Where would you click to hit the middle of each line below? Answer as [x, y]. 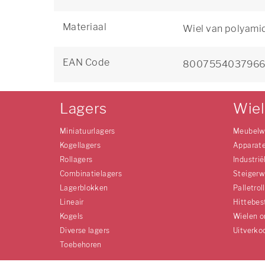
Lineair [72, 202]
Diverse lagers [85, 230]
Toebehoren [81, 245]
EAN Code [86, 62]
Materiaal [85, 27]
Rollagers [76, 159]
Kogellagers [80, 145]
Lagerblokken [84, 188]
